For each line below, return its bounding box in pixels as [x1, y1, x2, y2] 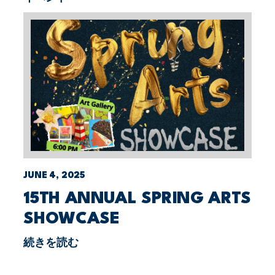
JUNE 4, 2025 [23, 171, 86, 180]
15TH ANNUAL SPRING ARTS [23, 190, 251, 207]
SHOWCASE [23, 211, 120, 227]
